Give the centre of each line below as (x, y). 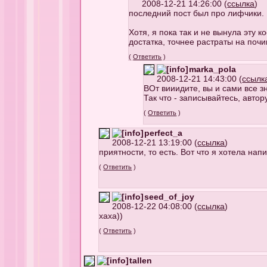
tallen (141, 261)
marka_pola (213, 69)
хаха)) (111, 216)
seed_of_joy (170, 197)
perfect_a (164, 133)
